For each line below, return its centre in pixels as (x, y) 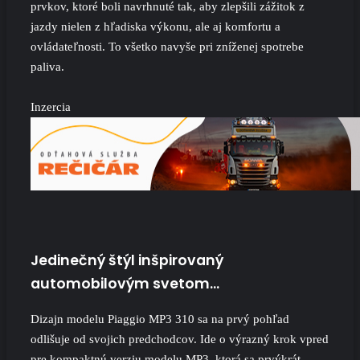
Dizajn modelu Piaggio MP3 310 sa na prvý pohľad (160, 319)
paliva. (47, 66)
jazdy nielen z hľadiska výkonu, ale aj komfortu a (155, 26)
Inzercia (51, 106)
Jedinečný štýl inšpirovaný (127, 260)
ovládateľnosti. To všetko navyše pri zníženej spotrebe (167, 46)
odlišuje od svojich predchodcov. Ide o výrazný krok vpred (180, 340)
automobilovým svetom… (125, 283)
